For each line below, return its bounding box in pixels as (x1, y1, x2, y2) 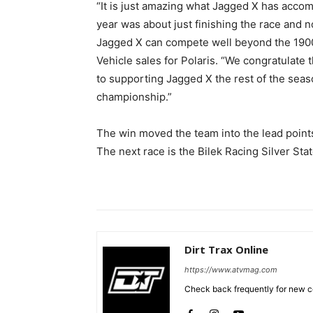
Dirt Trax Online (184, 242, 268, 257)
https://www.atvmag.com (184, 265, 277, 275)
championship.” (96, 90, 172, 104)
